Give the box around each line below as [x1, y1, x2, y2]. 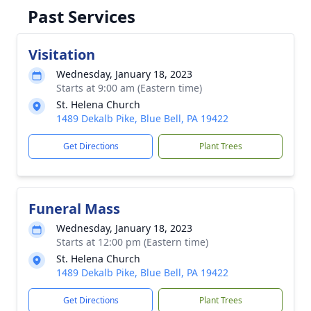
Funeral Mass [28, 199, 120, 218]
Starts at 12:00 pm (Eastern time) [56, 235, 208, 249]
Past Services [28, 5, 135, 28]
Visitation [28, 45, 95, 64]
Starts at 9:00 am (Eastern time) [56, 81, 202, 94]
